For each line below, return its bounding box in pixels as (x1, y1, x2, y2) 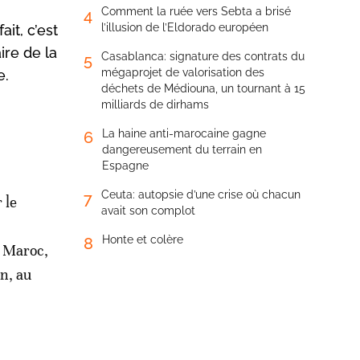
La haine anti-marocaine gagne (102, 127, 266, 140)
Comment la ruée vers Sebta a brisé (101, 5, 291, 18)
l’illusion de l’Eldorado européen (101, 21, 268, 34)
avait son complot (101, 204, 195, 217)
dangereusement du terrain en (102, 143, 262, 156)
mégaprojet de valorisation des (101, 66, 264, 79)
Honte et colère (102, 233, 183, 246)
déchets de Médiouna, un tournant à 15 (101, 82, 305, 95)
